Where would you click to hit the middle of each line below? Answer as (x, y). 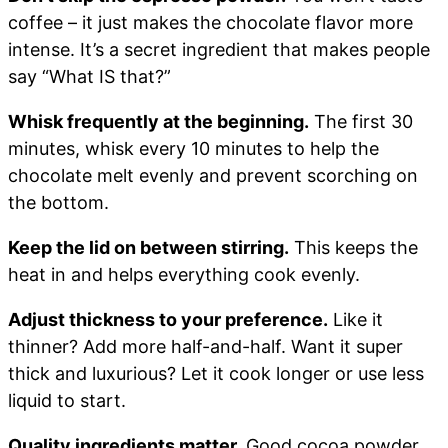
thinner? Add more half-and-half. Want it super (205, 346)
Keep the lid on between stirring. (148, 247)
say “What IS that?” (89, 76)
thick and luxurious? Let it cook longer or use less (216, 373)
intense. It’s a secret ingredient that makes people (219, 49)
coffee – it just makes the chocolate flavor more (210, 22)
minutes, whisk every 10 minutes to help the (193, 148)
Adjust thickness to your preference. (168, 319)
